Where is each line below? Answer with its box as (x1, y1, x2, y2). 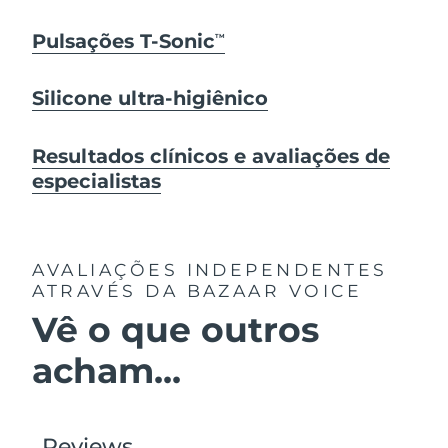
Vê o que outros (32, 308, 320, 352)
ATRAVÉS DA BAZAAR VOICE (32, 279, 363, 301)
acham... (32, 349, 182, 393)
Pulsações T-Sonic (32, 28, 216, 53)
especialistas (32, 168, 162, 193)
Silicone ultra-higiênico (32, 86, 269, 111)
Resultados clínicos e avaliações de (32, 143, 391, 168)
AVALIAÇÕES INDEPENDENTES (32, 258, 388, 280)
